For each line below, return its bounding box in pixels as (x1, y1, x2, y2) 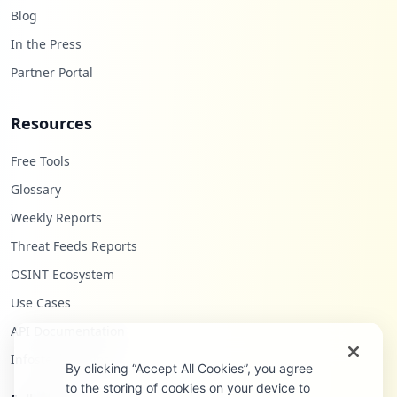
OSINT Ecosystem (11, 265, 114, 283)
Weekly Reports (11, 208, 102, 226)
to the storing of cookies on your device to (65, 380, 310, 395)
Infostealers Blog (11, 350, 112, 368)
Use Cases (11, 293, 71, 311)
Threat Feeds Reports (11, 237, 137, 254)
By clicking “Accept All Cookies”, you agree (65, 361, 313, 376)
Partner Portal (11, 63, 93, 81)
